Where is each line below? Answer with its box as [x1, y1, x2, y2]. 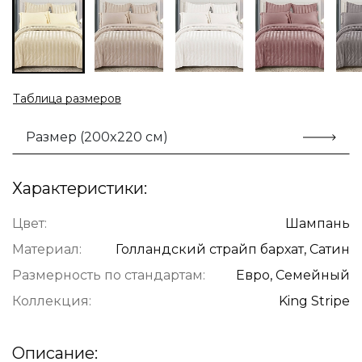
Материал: [12, 242, 82, 258]
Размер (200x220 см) [26, 129, 168, 145]
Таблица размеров [13, 91, 121, 107]
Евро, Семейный [236, 267, 350, 284]
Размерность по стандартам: [12, 267, 205, 284]
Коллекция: [12, 293, 91, 309]
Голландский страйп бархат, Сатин [116, 242, 350, 258]
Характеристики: [12, 179, 147, 199]
